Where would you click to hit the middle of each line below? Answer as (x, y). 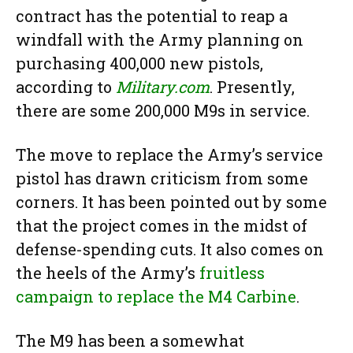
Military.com (163, 87)
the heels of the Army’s (108, 273)
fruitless (232, 273)
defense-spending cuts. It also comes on (170, 249)
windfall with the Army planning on (160, 40)
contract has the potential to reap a (152, 16)
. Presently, (252, 87)
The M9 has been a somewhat (130, 341)
